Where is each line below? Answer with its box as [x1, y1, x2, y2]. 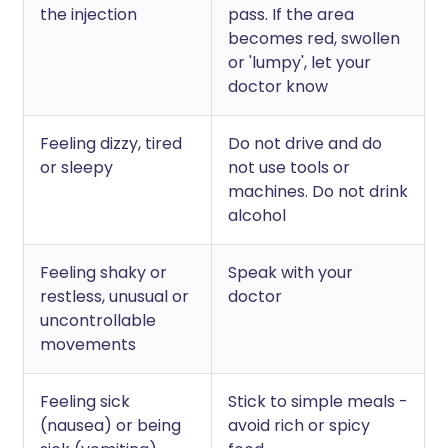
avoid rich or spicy [228, 414, 370, 437]
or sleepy [40, 156, 113, 179]
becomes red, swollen [228, 27, 400, 50]
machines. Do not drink [228, 180, 408, 203]
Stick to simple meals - [228, 390, 408, 413]
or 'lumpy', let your [228, 51, 371, 74]
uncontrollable [40, 309, 156, 332]
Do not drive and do [228, 132, 382, 155]
